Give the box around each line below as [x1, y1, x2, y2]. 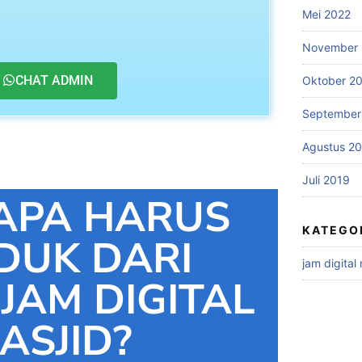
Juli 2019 [302, 173, 350, 187]
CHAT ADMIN [15, 73, 93, 89]
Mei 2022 [302, 7, 351, 21]
